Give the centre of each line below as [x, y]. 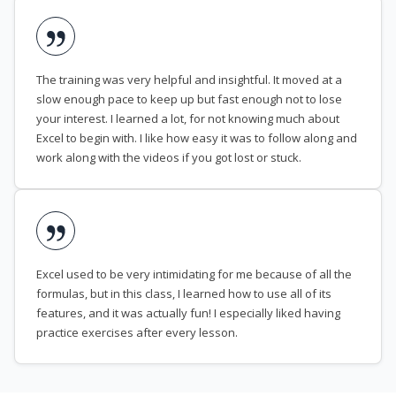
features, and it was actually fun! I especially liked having [188, 313]
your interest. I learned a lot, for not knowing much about [188, 119]
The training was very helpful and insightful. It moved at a [189, 80]
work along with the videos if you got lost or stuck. [169, 158]
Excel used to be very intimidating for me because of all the [194, 274]
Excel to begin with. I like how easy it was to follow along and [197, 138]
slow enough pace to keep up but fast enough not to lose [189, 99]
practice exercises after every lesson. [137, 333]
